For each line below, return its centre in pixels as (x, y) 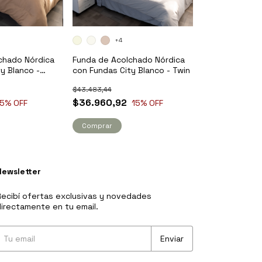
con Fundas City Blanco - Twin (131, 70)
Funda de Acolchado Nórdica (128, 60)
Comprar (97, 126)
